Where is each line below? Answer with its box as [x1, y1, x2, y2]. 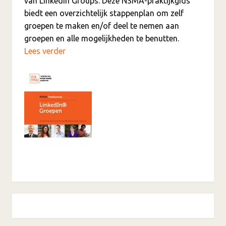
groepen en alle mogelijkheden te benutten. [24, 33, 179, 43]
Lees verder [24, 46, 66, 55]
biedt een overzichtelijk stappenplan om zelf [24, 8, 184, 18]
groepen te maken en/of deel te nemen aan [24, 21, 179, 30]
